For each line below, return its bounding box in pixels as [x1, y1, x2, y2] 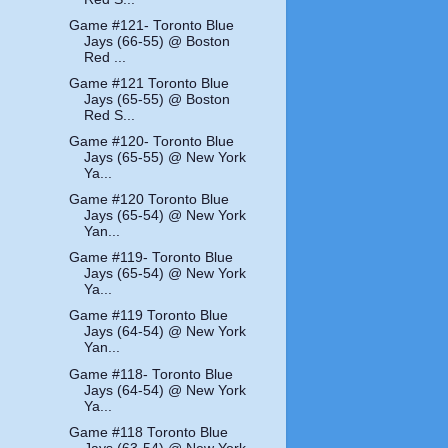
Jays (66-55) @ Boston [84, 33, 231, 49]
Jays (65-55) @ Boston [84, 91, 231, 107]
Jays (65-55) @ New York [84, 150, 247, 166]
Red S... [84, 107, 136, 123]
